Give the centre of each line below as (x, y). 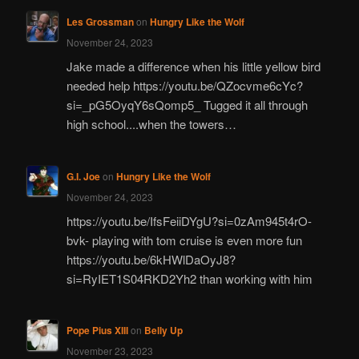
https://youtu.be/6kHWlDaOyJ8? (151, 259)
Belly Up (163, 331)
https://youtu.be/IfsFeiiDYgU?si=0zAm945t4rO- (189, 220)
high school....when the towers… (151, 124)
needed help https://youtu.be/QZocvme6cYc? (184, 86)
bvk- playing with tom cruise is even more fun (184, 240)
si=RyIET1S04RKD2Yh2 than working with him (189, 278)
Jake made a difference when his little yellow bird (193, 67)
